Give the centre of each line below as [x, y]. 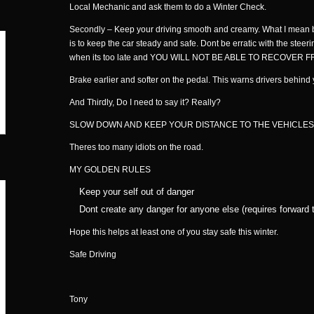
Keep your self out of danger [137, 192]
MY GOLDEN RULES [110, 170]
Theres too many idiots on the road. [136, 147]
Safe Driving [93, 254]
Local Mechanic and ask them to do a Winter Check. [168, 7]
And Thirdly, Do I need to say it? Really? [145, 102]
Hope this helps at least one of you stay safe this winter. [174, 232]
